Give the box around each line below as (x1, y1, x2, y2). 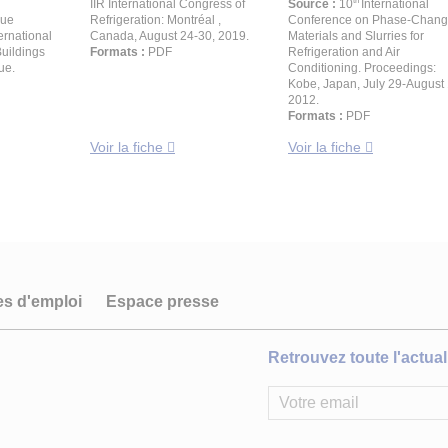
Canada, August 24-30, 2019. (90, 29, 249, 43)
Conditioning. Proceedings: (288, 61, 436, 75)
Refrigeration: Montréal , (90, 13, 221, 27)
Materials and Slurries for (288, 29, 424, 43)
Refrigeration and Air (288, 45, 400, 59)
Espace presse (106, 293, 219, 310)
